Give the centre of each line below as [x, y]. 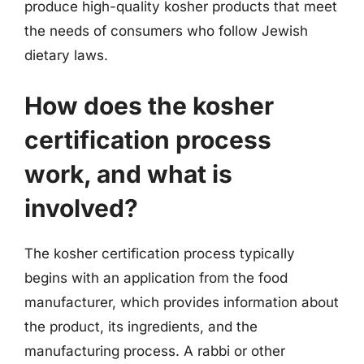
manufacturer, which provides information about [182, 302]
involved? [81, 208]
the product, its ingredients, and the [141, 326]
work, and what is [128, 173]
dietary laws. [66, 55]
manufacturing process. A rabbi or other [155, 351]
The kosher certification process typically [160, 253]
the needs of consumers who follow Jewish [166, 31]
